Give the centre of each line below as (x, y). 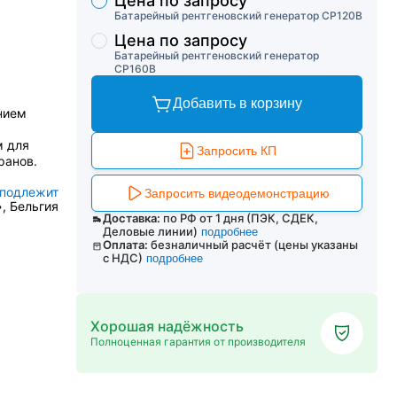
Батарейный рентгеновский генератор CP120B (238, 16)
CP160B (135, 69)
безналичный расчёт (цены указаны (255, 245)
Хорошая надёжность (167, 326)
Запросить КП (237, 151)
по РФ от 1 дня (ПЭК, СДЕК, (240, 218)
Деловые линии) (150, 231)
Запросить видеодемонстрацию (237, 193)
